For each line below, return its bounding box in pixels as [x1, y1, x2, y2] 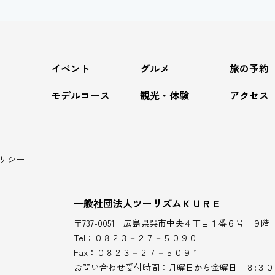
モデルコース [50, 87, 110, 103]
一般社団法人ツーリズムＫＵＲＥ [74, 195, 221, 211]
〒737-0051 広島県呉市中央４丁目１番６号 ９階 [74, 216, 269, 229]
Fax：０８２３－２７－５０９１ [74, 246, 199, 258]
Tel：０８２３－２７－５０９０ [74, 231, 197, 244]
